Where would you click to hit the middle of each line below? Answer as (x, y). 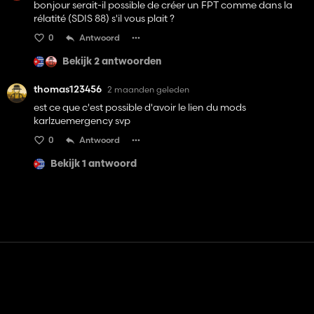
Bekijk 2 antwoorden (112, 62)
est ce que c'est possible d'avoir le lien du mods (140, 108)
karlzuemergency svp (82, 121)
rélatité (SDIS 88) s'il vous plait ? (104, 19)
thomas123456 (68, 89)
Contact (150, 300)
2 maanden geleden (148, 89)
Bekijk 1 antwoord (94, 164)
